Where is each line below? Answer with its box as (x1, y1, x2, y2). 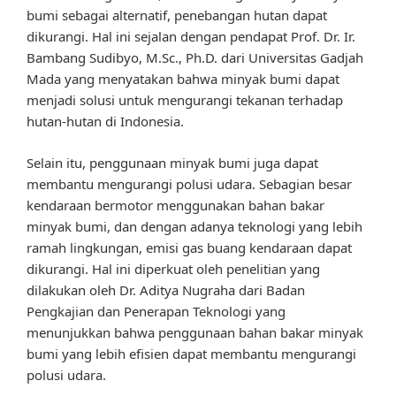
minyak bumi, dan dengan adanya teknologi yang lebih (27, 217, 362, 235)
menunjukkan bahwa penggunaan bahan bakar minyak (27, 323, 363, 341)
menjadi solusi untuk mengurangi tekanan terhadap (27, 91, 343, 110)
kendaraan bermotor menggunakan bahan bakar (27, 195, 324, 214)
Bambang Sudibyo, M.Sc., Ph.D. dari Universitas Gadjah (27, 49, 363, 67)
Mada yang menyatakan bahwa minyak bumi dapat (27, 70, 339, 88)
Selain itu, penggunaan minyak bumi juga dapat (27, 153, 318, 171)
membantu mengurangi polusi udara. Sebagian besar (27, 174, 352, 193)
